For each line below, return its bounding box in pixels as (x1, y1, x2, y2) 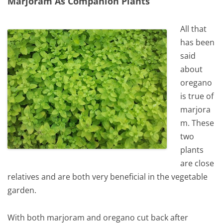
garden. (7, 185, 36, 196)
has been (180, 37, 215, 48)
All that (180, 23, 207, 35)
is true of (180, 91, 214, 102)
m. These (180, 117, 215, 129)
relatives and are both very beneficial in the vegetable (7, 171, 208, 183)
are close (180, 158, 215, 169)
